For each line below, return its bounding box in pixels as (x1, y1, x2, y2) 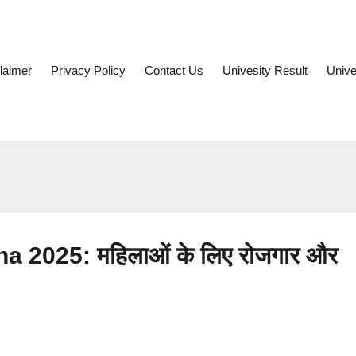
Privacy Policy (51, 64, 126, 77)
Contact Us (145, 64, 203, 77)
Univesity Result (222, 64, 308, 77)
